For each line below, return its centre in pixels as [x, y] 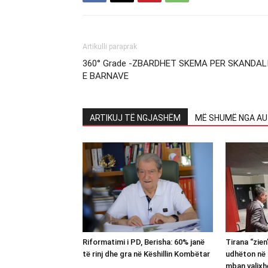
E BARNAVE [106, 76]
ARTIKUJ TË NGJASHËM [135, 118]
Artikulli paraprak [110, 46]
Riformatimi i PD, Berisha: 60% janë [144, 242]
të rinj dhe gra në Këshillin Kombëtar [146, 254]
